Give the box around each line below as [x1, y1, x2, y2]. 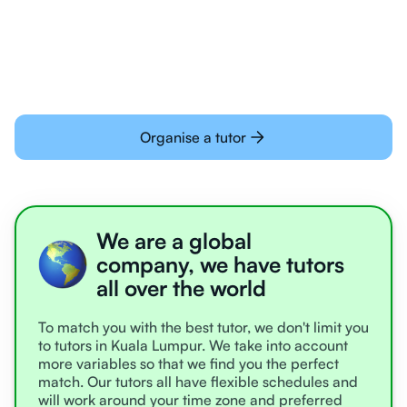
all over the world [96, 273, 266, 302]
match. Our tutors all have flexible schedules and [38, 372, 358, 391]
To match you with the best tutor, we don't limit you [38, 317, 369, 336]
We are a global [96, 226, 252, 254]
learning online [55, 2, 154, 21]
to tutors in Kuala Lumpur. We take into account [38, 335, 348, 354]
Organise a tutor [139, 127, 246, 146]
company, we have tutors [96, 250, 344, 278]
